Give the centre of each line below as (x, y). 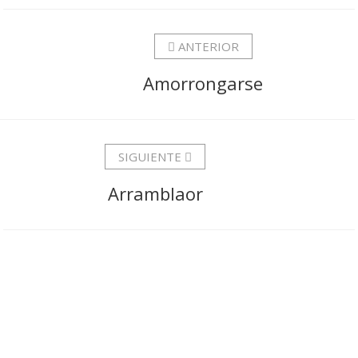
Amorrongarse (203, 83)
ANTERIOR (207, 46)
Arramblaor (155, 193)
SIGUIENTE (151, 157)
